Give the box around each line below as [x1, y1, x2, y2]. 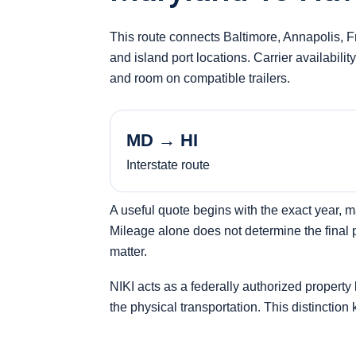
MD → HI [126, 130, 198, 150]
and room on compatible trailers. [110, 72, 290, 86]
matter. [110, 245, 147, 259]
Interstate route [126, 158, 210, 172]
